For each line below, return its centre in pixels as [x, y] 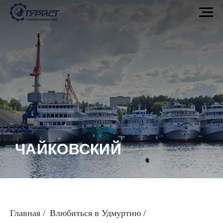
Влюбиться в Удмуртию [95, 213]
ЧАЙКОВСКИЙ [68, 149]
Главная [25, 213]
